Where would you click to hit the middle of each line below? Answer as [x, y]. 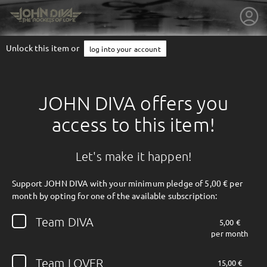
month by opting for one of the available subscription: [115, 195]
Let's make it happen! [133, 156]
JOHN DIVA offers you [133, 103]
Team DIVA [65, 222]
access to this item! [133, 125]
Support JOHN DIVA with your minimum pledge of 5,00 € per [127, 183]
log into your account [125, 49]
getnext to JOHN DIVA [133, 219]
